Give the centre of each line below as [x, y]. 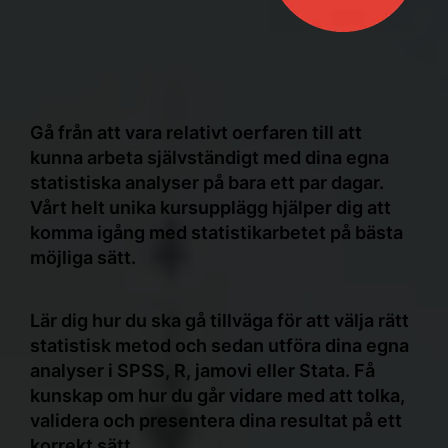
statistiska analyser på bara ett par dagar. [207, 182]
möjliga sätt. [83, 257]
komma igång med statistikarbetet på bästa [216, 232]
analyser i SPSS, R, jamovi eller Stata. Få [202, 370]
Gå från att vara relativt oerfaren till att [196, 132]
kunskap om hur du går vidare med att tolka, [217, 395]
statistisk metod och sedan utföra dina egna [219, 345]
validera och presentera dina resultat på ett [216, 420]
